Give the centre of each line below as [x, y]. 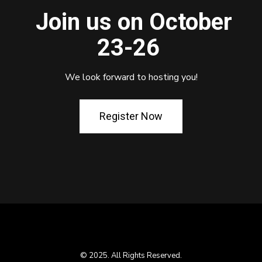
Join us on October [131, 22]
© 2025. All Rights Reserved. [131, 256]
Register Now [131, 116]
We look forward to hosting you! [131, 77]
